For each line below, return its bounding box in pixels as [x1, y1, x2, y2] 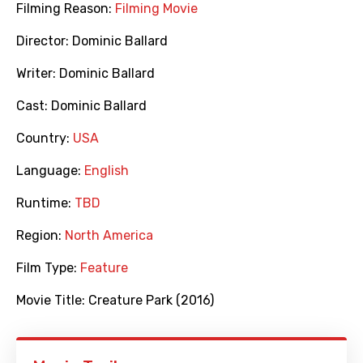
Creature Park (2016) [88, 293, 214, 309]
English [84, 163, 129, 179]
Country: [16, 130, 73, 147]
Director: [16, 33, 72, 49]
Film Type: [16, 260, 80, 276]
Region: [16, 228, 65, 244]
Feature [80, 260, 128, 276]
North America [65, 228, 153, 244]
